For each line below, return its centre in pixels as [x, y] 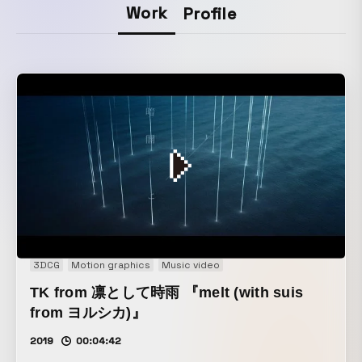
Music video [191, 265]
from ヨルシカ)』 [88, 313]
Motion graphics [111, 265]
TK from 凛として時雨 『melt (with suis [167, 293]
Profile [210, 14]
